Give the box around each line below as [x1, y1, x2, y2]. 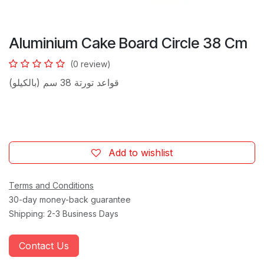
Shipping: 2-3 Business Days [9, 208, 118, 219]
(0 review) [70, 58, 111, 69]
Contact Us [19, 239, 69, 252]
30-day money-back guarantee [9, 194, 131, 204]
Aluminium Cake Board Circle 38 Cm [9, 34, 247, 52]
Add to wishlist [108, 146, 173, 159]
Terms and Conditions [9, 180, 94, 190]
